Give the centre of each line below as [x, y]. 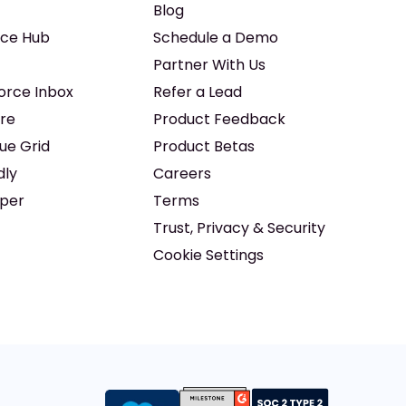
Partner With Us [209, 65]
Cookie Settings [208, 255]
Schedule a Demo [215, 38]
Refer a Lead [197, 92]
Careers [182, 174]
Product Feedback [219, 119]
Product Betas [203, 146]
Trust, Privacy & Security [239, 228]
